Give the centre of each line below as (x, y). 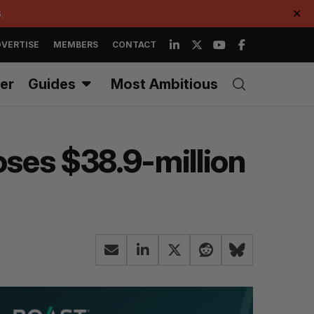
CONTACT (134, 45)
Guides (52, 84)
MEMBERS (76, 45)
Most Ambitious (164, 84)
